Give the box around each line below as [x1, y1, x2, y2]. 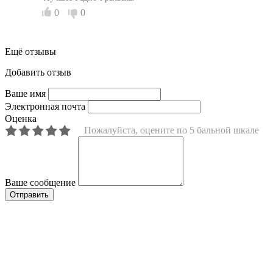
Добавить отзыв [5, 66, 71, 77]
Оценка [5, 113, 37, 124]
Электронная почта [5, 101, 85, 112]
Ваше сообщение [5, 177, 76, 188]
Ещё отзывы [5, 46, 56, 57]
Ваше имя [5, 88, 46, 99]
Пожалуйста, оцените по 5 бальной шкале [84, 124, 259, 135]
